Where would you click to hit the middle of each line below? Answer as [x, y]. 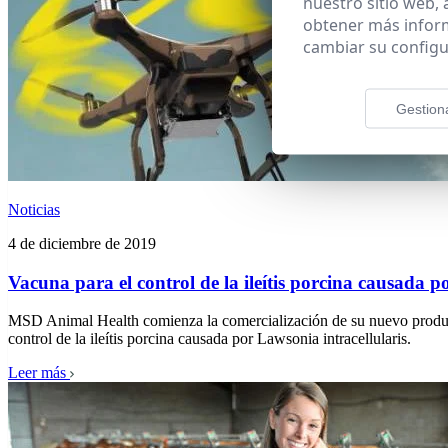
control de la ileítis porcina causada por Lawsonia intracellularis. [209, 339]
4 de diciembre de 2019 [82, 243]
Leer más [37, 373]
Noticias [34, 209]
